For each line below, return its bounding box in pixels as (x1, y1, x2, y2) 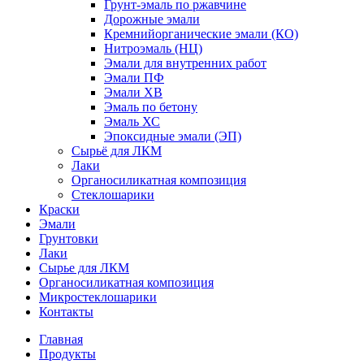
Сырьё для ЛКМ (71, 144, 162, 158)
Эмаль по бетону (104, 100, 197, 114)
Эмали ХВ (104, 85, 162, 99)
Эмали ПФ (104, 71, 164, 84)
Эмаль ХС (104, 115, 160, 128)
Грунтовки (39, 232, 98, 245)
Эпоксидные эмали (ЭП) (104, 129, 241, 143)
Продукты (39, 347, 96, 361)
